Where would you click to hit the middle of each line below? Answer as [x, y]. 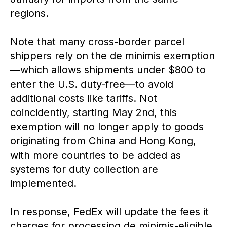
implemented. [43, 183]
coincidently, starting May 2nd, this [93, 112]
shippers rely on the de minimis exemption [112, 55]
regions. [29, 13]
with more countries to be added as [96, 155]
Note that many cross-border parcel [97, 41]
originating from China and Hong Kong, [103, 141]
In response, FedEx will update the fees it [109, 212]
